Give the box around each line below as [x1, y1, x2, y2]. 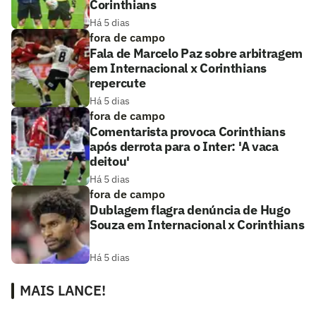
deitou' [90, 153, 130, 170]
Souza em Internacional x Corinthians [90, 217, 305, 233]
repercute [90, 75, 146, 92]
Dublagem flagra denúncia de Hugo [90, 202, 291, 219]
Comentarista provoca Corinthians [90, 123, 286, 140]
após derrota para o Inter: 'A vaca [90, 138, 279, 155]
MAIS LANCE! [20, 281, 106, 300]
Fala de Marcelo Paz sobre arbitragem [90, 45, 303, 62]
